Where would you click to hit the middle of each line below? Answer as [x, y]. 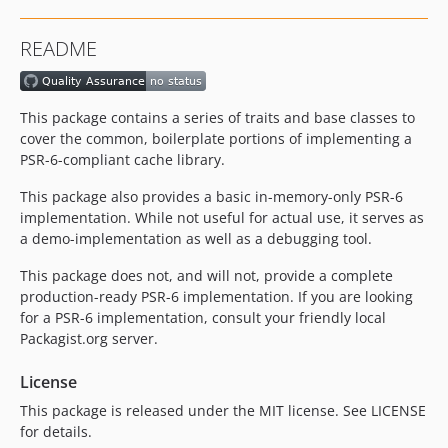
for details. [56, 432]
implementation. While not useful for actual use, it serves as [222, 218]
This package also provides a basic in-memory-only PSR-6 [211, 197]
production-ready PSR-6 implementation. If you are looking [216, 297]
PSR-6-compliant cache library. [122, 160]
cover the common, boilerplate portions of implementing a [216, 139]
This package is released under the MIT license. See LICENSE [223, 411]
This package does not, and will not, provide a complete [206, 276]
